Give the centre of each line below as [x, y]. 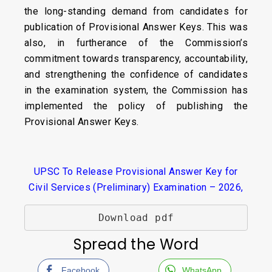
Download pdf [136, 217]
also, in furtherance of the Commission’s [136, 43]
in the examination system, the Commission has [136, 90]
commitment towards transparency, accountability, [136, 59]
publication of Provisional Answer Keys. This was [136, 27]
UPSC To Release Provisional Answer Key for [136, 172]
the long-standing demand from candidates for [136, 11]
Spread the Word [136, 244]
